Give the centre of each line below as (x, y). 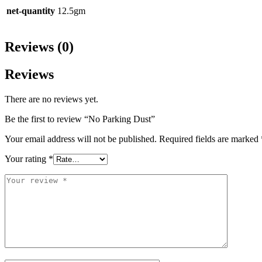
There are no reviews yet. (51, 99)
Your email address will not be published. (81, 139)
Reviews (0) (39, 47)
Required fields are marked (210, 139)
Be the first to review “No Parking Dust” (80, 119)
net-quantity (31, 11)
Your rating (27, 159)
